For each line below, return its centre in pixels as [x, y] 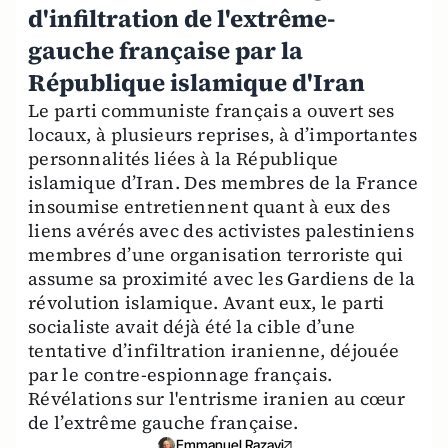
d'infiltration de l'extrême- [181, 18]
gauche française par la [165, 50]
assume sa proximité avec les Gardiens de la [222, 278]
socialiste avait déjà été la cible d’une [192, 326]
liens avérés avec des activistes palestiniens [221, 230]
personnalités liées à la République [183, 158]
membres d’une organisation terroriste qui [216, 254]
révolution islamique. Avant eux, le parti [206, 302]
